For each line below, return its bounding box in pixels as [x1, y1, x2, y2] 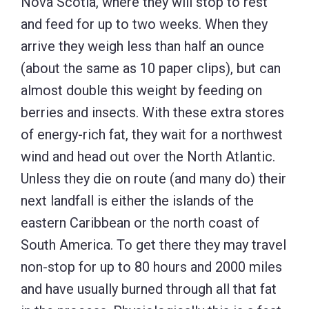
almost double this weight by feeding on [21, 82, 262, 99]
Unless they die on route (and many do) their [21, 170, 286, 188]
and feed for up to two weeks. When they [21, 16, 268, 33]
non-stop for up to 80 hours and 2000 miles [21, 259, 282, 276]
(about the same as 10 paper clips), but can [21, 60, 281, 77]
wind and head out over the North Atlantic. [21, 148, 275, 166]
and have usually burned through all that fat [21, 281, 277, 298]
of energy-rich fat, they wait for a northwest [21, 126, 283, 143]
